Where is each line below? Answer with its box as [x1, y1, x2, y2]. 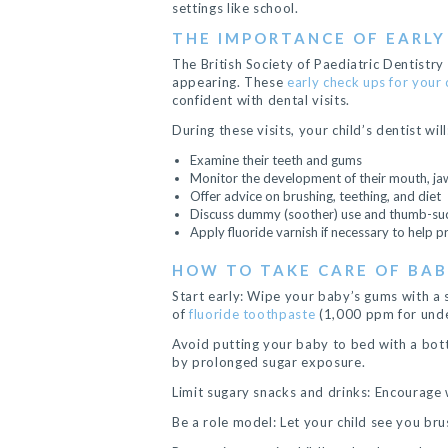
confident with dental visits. [172, 92, 350, 108]
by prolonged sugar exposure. [172, 354, 366, 370]
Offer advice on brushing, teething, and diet [189, 188, 441, 204]
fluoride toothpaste [188, 306, 316, 322]
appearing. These [172, 74, 288, 90]
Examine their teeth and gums [189, 152, 362, 168]
